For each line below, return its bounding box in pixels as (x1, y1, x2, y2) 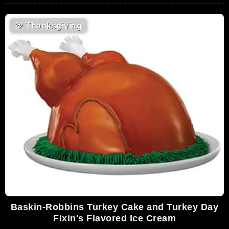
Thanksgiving (23, 21, 82, 30)
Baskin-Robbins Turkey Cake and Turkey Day (10, 201, 219, 212)
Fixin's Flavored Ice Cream (53, 213, 176, 223)
